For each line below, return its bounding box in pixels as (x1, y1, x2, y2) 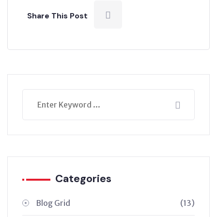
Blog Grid (36, 198, 70, 208)
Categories (55, 171, 111, 186)
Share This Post (27, 10, 88, 21)
